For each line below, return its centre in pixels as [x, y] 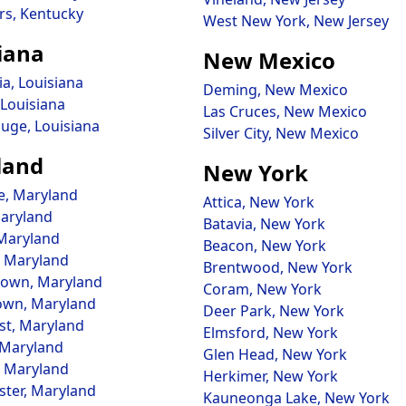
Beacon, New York [265, 246]
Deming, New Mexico [275, 90]
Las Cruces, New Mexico [285, 111]
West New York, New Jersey [296, 21]
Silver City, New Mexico [281, 133]
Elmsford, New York [271, 333]
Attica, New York [259, 202]
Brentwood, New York [278, 267]
